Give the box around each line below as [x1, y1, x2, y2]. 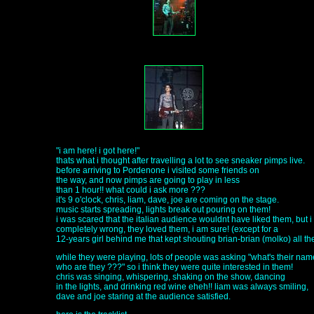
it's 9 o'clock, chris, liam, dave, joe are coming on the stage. [56, 195, 279, 205]
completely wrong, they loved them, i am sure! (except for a [56, 224, 278, 234]
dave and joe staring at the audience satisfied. [56, 292, 231, 301]
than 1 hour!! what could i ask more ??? [56, 185, 205, 195]
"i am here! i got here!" [56, 146, 139, 156]
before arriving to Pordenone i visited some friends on [56, 165, 259, 175]
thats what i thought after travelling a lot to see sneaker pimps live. [56, 156, 305, 165]
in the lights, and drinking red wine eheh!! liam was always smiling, [56, 282, 308, 292]
